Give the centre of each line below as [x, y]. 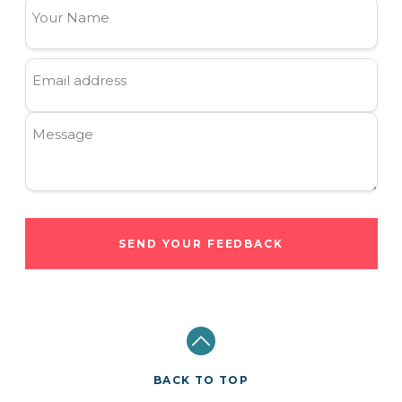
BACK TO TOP [201, 380]
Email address [79, 80]
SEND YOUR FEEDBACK [201, 243]
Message [63, 134]
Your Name [71, 17]
